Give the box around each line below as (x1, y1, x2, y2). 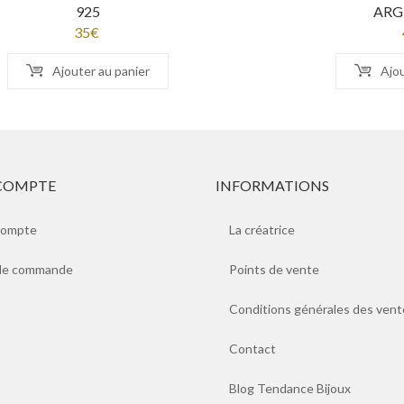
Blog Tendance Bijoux (229, 381, 351, 397)
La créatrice (229, 222, 295, 238)
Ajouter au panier (52, 63, 151, 79)
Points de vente (229, 262, 319, 278)
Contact (229, 341, 276, 357)
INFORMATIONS (216, 177, 329, 195)
